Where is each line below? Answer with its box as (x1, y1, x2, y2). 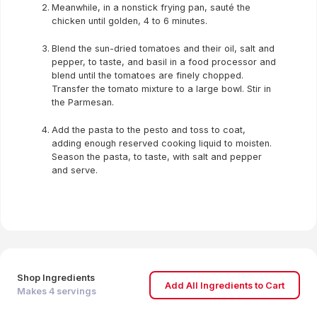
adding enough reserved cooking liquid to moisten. (52, 138, 272, 149)
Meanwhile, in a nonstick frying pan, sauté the (52, 2, 250, 13)
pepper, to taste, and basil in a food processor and (52, 57, 276, 67)
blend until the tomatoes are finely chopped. (52, 70, 243, 81)
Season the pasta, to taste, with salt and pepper (52, 151, 262, 162)
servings (54, 286, 96, 296)
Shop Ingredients (17, 272, 95, 283)
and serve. (52, 165, 98, 175)
